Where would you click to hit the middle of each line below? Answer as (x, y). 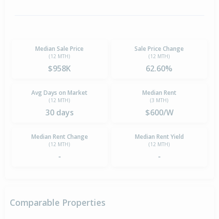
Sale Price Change (159, 49)
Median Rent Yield (159, 137)
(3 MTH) (159, 100)
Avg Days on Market (60, 93)
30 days (59, 113)
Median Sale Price (60, 49)
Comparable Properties (58, 203)
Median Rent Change (59, 137)
